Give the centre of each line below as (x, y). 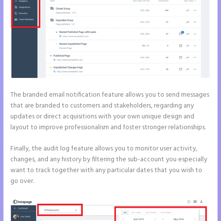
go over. (22, 182)
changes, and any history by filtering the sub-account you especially (109, 160)
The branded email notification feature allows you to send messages (110, 95)
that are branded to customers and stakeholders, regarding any (102, 106)
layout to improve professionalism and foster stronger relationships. (108, 127)
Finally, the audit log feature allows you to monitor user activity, (104, 149)
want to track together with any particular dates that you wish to (107, 171)
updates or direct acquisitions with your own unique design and (103, 116)
